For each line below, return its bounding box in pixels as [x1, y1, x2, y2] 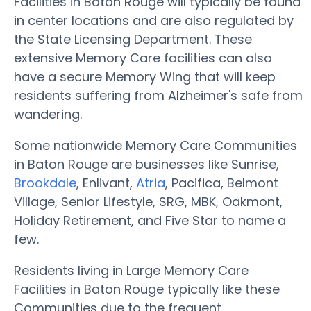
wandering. [14, 106, 82, 123]
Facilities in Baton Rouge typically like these [14, 280, 280, 298]
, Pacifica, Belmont [165, 174, 278, 192]
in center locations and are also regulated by [14, 12, 294, 29]
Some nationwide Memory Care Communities [14, 137, 297, 154]
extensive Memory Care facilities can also [14, 49, 272, 67]
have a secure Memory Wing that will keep [14, 68, 276, 85]
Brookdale [14, 174, 76, 192]
